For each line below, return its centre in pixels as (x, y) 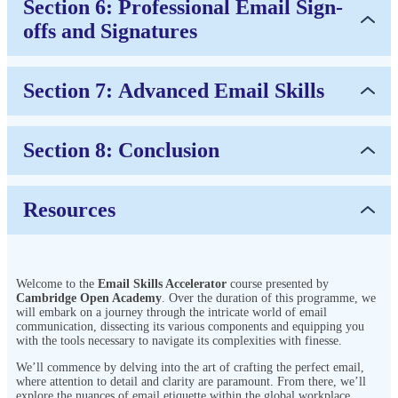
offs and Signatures (110, 31)
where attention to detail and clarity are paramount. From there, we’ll (191, 381)
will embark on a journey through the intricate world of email (171, 312)
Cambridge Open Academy (89, 298)
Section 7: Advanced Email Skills (174, 90)
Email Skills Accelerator (162, 283)
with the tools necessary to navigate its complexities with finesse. (179, 340)
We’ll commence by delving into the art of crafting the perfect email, (190, 367)
